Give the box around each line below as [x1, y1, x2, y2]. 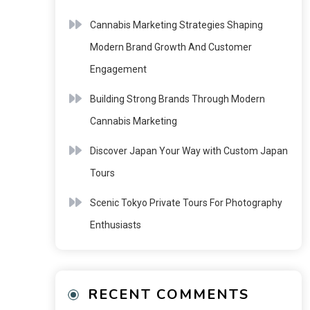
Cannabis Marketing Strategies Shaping [89, 19, 263, 30]
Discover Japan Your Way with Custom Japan [89, 145, 288, 156]
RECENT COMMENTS [87, 285, 249, 304]
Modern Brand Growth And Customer [89, 42, 252, 53]
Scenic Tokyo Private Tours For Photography [89, 197, 282, 208]
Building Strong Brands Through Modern [89, 93, 265, 104]
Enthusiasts [89, 219, 141, 230]
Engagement [89, 64, 147, 75]
